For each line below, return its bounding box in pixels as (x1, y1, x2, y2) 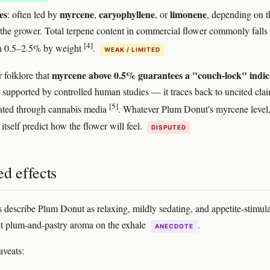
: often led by (7, 7, 60, 20)
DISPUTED (151, 123, 186, 131)
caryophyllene (99, 7, 155, 21)
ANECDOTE (155, 222, 193, 230)
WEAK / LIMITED (104, 46, 160, 54)
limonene (170, 7, 207, 21)
